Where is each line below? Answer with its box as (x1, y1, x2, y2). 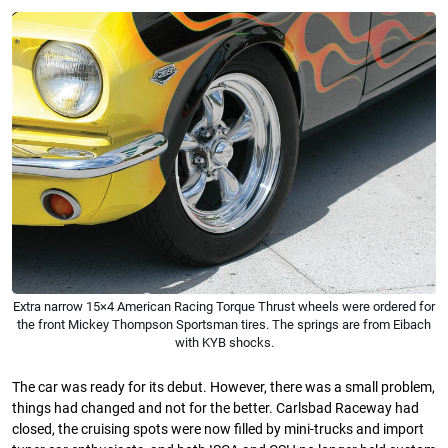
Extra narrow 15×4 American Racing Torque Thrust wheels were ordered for (13, 299, 435, 315)
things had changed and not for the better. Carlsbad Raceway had (12, 400, 419, 418)
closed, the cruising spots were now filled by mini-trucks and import (12, 421, 424, 439)
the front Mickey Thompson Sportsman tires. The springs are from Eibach (17, 317, 431, 333)
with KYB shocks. (174, 335, 274, 351)
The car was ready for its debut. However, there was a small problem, (12, 379, 435, 397)
